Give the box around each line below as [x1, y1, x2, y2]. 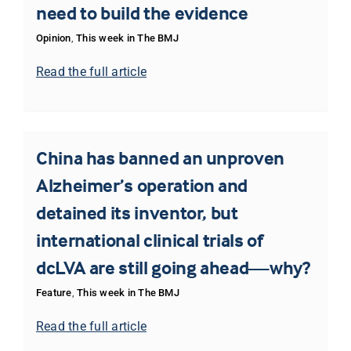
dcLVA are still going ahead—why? [35, 256, 310, 280]
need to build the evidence [35, 2, 248, 25]
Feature [35, 287, 72, 299]
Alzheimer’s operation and [35, 174, 248, 197]
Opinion [35, 32, 71, 45]
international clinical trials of [35, 229, 263, 252]
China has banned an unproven [35, 147, 284, 170]
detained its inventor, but [35, 201, 238, 225]
